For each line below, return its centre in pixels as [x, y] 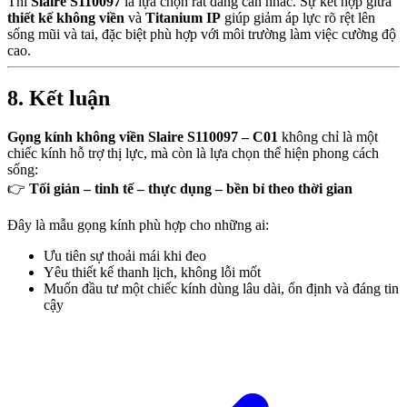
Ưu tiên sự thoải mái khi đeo [125, 255]
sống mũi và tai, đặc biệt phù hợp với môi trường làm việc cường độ [202, 35]
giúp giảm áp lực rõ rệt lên [298, 18]
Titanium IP [183, 18]
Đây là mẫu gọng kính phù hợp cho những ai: [138, 224]
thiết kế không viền [66, 18]
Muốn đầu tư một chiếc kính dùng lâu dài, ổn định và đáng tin [221, 288]
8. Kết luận [59, 99]
